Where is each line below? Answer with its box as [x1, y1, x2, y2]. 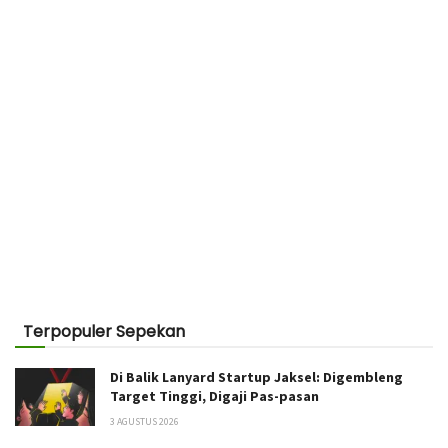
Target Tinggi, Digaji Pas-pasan [110, 387, 319, 406]
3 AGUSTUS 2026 [110, 415, 179, 429]
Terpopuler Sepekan [23, 320, 185, 344]
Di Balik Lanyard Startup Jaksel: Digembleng [110, 368, 403, 387]
